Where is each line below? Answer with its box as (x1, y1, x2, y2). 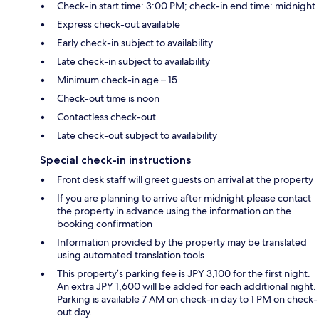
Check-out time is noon (57, 91, 159, 105)
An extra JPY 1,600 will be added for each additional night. (57, 279, 316, 293)
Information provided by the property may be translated (57, 235, 307, 249)
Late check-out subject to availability (57, 128, 217, 142)
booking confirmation (57, 216, 152, 230)
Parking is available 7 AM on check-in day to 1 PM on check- (57, 292, 318, 305)
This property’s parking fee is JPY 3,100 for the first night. (57, 266, 310, 280)
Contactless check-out (57, 110, 156, 123)
